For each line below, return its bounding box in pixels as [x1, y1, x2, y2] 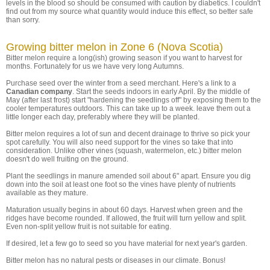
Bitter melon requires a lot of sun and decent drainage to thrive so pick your [6, 130, 250, 139]
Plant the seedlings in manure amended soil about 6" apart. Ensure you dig [6, 172, 251, 181]
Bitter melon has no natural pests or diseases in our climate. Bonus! [6, 256, 225, 265]
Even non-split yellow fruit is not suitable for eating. [6, 222, 171, 231]
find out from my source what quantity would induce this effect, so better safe [6, 7, 253, 16]
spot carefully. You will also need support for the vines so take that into [6, 138, 233, 147]
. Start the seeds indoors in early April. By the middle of [72, 87, 250, 96]
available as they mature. [6, 189, 88, 198]
